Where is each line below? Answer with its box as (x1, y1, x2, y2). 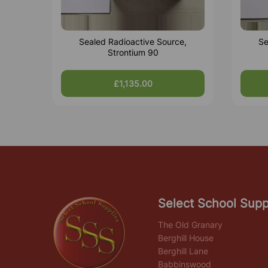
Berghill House (157, 233, 214, 243)
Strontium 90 (107, 47, 159, 58)
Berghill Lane (157, 246, 208, 257)
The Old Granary (157, 220, 223, 230)
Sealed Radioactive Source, (79, 36, 187, 47)
